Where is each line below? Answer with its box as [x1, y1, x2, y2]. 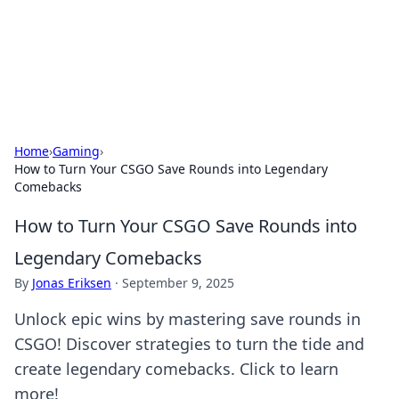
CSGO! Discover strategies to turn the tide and [14, 333, 364, 354]
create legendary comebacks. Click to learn [14, 358, 338, 379]
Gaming [53, 142, 100, 159]
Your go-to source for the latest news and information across [14, 50, 377, 67]
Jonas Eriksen [32, 274, 111, 291]
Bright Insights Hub [14, 20, 212, 50]
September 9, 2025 [122, 274, 234, 291]
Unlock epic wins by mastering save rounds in [14, 308, 361, 330]
